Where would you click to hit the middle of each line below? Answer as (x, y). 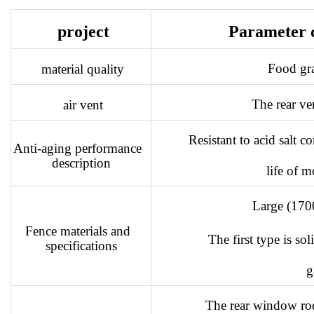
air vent (81, 104)
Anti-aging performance (81, 148)
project (81, 31)
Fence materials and (81, 231)
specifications (81, 245)
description (81, 163)
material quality (81, 69)
